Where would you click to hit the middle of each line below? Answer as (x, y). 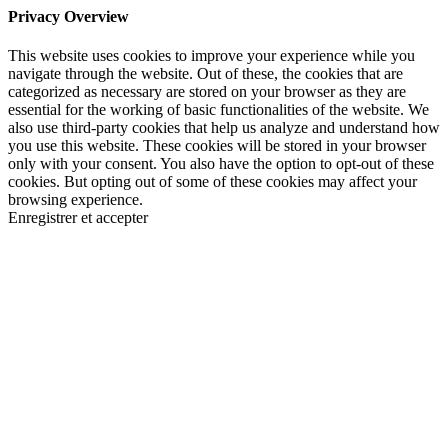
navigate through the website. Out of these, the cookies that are (205, 73)
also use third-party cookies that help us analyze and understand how (224, 127)
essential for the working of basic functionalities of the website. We (218, 109)
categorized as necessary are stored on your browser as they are (207, 91)
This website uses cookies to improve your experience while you (211, 55)
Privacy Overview (68, 16)
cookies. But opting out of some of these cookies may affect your (212, 181)
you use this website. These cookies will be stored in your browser (217, 145)
